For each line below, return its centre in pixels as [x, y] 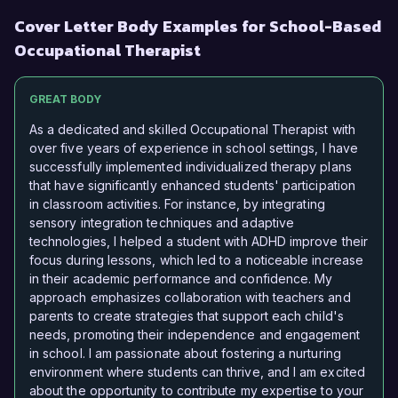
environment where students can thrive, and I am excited [197, 372]
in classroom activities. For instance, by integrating [177, 204]
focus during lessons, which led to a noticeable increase [196, 260]
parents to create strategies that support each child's [187, 316]
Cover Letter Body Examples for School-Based [198, 27]
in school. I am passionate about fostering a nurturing [185, 354]
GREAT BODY [65, 99]
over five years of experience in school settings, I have [194, 148]
